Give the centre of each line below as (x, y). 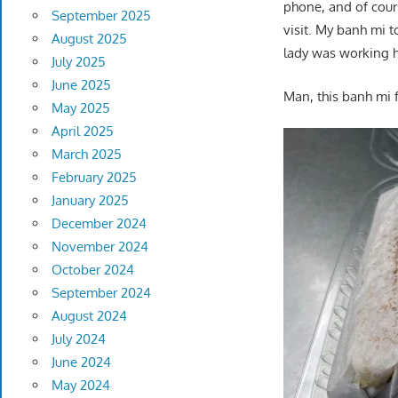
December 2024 (99, 224)
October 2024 (92, 270)
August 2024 (89, 316)
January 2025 (90, 201)
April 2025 (82, 131)
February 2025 (94, 178)
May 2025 (80, 108)
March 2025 (86, 155)
